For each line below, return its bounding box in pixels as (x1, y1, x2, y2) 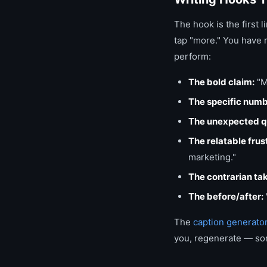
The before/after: (188, 191, 263, 202)
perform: (174, 51, 211, 62)
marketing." (188, 151, 236, 163)
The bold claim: (188, 76, 254, 88)
